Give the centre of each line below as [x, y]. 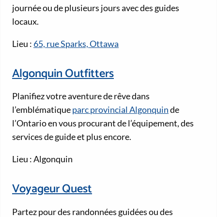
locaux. [25, 22]
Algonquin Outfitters [63, 74]
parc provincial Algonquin [120, 110]
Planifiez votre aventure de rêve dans [81, 96]
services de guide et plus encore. [72, 137]
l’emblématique [42, 110]
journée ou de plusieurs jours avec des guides [96, 8]
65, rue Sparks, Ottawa [76, 44]
